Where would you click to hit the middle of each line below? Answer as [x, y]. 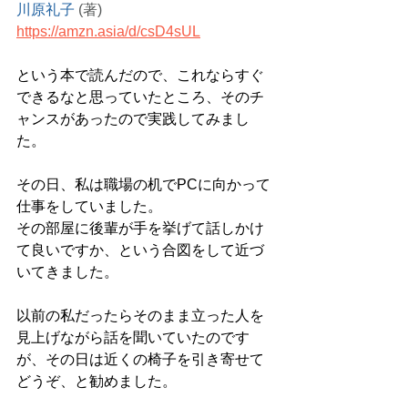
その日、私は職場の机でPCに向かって [143, 184]
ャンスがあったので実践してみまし [133, 119]
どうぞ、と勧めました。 [97, 381]
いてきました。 [67, 272]
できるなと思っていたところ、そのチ [140, 97]
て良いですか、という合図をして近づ [140, 250]
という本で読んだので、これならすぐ [140, 75]
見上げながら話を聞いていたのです [133, 337]
